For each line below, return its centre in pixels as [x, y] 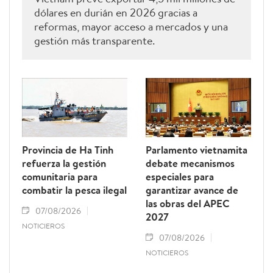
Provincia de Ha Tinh [68, 150]
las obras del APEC [188, 204]
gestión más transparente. [94, 41]
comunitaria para [60, 177]
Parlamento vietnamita [197, 150]
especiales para [180, 177]
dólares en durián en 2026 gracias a [116, 13]
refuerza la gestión [64, 163]
